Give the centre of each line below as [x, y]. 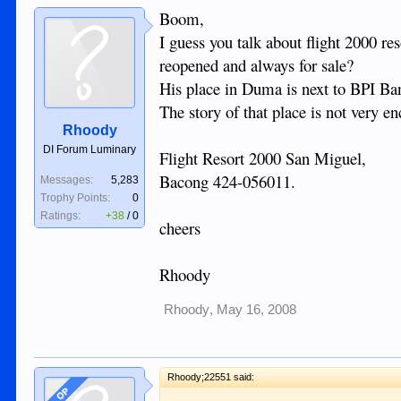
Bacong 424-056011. [228, 181]
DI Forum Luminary [90, 149]
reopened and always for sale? [257, 64]
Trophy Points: [76, 197]
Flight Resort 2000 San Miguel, [263, 158]
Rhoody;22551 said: [211, 376]
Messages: [67, 179]
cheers [180, 227]
